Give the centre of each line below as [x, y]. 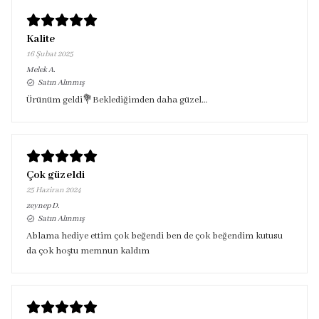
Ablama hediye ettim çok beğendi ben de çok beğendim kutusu [155, 236]
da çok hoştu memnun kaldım [88, 251]
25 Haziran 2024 [54, 190]
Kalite [41, 39]
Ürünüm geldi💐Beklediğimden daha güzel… [117, 100]
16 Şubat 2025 [50, 54]
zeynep [38, 206]
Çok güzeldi [56, 175]
